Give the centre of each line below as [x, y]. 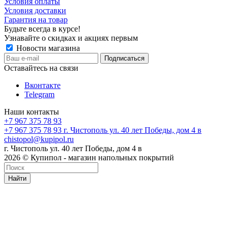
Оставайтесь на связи [41, 68]
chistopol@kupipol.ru [39, 139]
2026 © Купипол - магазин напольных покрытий [89, 157]
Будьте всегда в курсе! [42, 28]
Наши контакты [32, 111]
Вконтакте [42, 85]
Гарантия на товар [36, 19]
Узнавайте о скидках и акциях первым [71, 38]
